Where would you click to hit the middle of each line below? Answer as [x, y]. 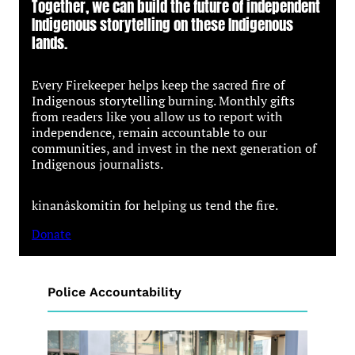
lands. [50, 43]
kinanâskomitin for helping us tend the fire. [155, 206]
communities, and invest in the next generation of [174, 149]
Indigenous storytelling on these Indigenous [162, 25]
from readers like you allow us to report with [157, 117]
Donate [52, 235]
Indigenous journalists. [97, 164]
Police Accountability [114, 292]
